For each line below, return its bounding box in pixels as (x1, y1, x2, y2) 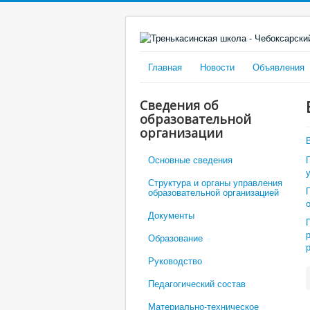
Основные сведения (148, 152, 232, 166)
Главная (148, 60, 182, 73)
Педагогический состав (148, 276, 246, 290)
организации (140, 124, 223, 141)
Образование (148, 230, 203, 244)
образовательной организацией (148, 185, 279, 199)
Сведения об (140, 96, 219, 113)
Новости (200, 60, 235, 73)
